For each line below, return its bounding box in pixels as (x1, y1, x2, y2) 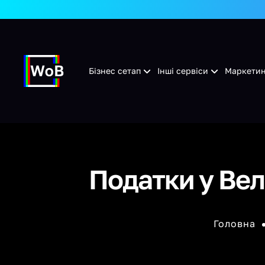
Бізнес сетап (89, 66, 141, 76)
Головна (213, 218, 256, 230)
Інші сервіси (157, 66, 209, 76)
